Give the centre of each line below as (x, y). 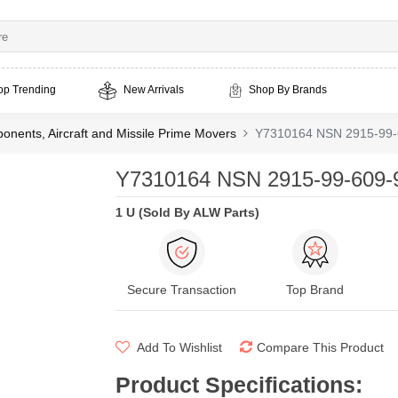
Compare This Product (320, 347)
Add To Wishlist (178, 347)
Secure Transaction (182, 290)
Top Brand (315, 290)
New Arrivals (152, 90)
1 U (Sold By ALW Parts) (187, 212)
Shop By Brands (288, 90)
